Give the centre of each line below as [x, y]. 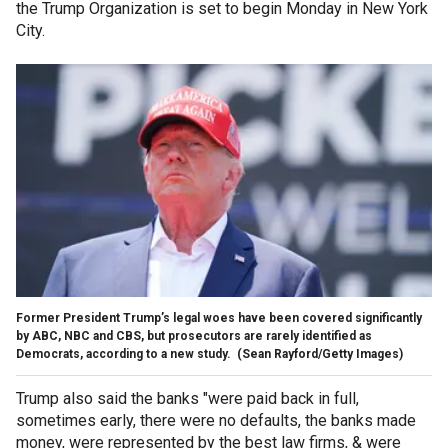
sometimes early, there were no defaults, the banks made [216, 420]
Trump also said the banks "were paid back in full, [187, 398]
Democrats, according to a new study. [125, 353]
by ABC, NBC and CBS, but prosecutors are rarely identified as [194, 335]
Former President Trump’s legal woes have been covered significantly [219, 317]
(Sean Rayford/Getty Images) [320, 353]
